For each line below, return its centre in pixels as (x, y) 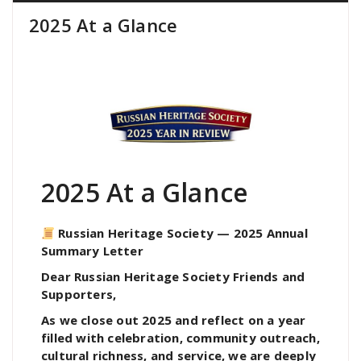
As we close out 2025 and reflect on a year (174, 320)
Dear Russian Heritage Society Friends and (173, 277)
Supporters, (79, 295)
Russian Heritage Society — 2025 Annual (181, 233)
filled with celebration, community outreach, (180, 338)
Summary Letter (92, 251)
